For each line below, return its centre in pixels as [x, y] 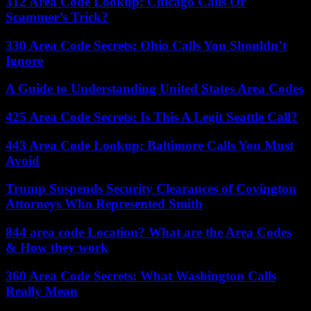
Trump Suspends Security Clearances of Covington [151, 189]
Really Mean [42, 291]
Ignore [24, 60]
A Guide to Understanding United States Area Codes [154, 89]
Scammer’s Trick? [57, 17]
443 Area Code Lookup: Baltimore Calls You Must [150, 145]
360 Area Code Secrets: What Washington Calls [141, 276]
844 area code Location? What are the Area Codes [149, 233]
